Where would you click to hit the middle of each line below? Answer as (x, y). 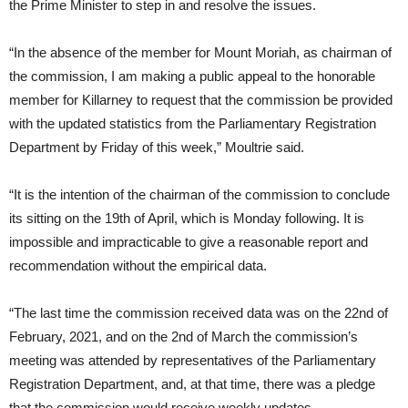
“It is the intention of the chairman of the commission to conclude (199, 194)
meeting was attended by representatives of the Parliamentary (193, 360)
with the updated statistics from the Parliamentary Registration (193, 123)
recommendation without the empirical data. (138, 265)
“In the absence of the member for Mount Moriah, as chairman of (200, 52)
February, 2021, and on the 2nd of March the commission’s (184, 337)
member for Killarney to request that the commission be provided (201, 100)
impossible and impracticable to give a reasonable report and (189, 242)
